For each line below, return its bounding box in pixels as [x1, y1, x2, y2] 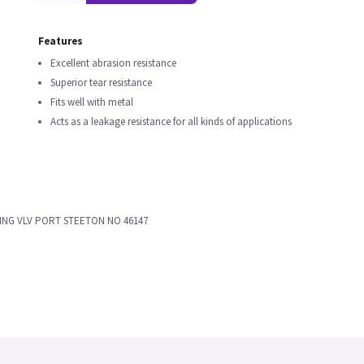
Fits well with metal [50, 95, 133, 109]
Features [38, 34, 83, 48]
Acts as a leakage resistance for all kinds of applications [50, 115, 292, 128]
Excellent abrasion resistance [50, 56, 176, 70]
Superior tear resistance [50, 76, 152, 89]
